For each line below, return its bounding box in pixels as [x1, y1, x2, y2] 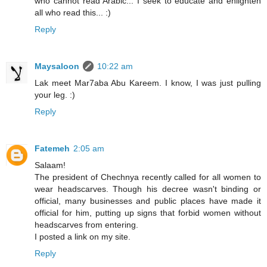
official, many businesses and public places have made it [35, 196, 261, 206]
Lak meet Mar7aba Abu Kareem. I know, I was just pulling [35, 78, 261, 88]
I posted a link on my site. [35, 232, 131, 242]
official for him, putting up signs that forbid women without [35, 208, 261, 218]
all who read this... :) [35, 8, 111, 18]
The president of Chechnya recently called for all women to [35, 172, 261, 182]
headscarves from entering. [35, 220, 138, 230]
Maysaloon [35, 61, 79, 72]
